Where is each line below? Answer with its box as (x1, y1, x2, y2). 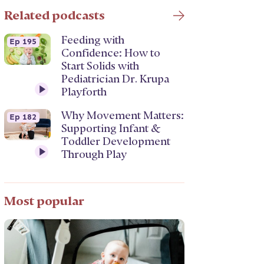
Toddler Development (61, 136, 171, 147)
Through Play (61, 148, 127, 160)
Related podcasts (4, 8, 105, 22)
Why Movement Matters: (61, 110, 184, 121)
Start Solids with (61, 60, 140, 72)
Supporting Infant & (61, 123, 161, 134)
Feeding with (61, 34, 125, 46)
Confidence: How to (61, 47, 161, 59)
